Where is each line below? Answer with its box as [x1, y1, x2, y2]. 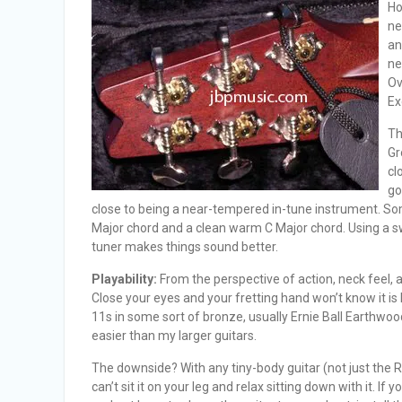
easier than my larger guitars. [92, 328, 257, 343]
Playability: [92, 272, 157, 286]
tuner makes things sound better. [92, 240, 278, 254]
